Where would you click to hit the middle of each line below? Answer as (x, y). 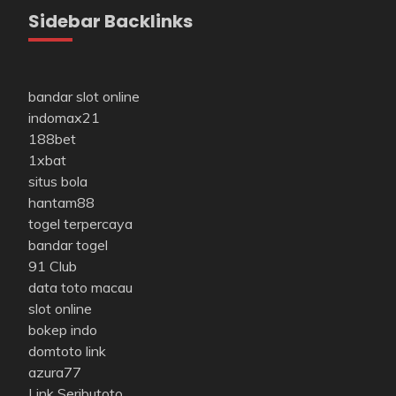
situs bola (58, 181)
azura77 (55, 372)
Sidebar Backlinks (110, 21)
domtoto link (67, 350)
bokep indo (63, 329)
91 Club (53, 266)
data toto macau (80, 287)
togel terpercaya (80, 223)
